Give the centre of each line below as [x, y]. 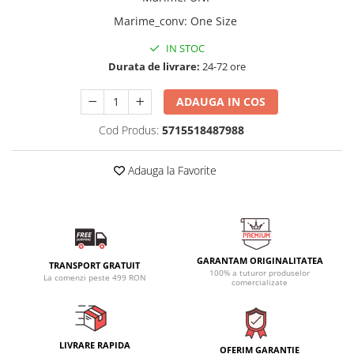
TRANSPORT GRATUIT [94, 265]
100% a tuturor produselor [260, 273]
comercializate [260, 282]
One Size [214, 21]
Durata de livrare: [154, 67]
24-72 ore [223, 67]
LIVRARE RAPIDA [94, 345]
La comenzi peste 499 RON [94, 278]
